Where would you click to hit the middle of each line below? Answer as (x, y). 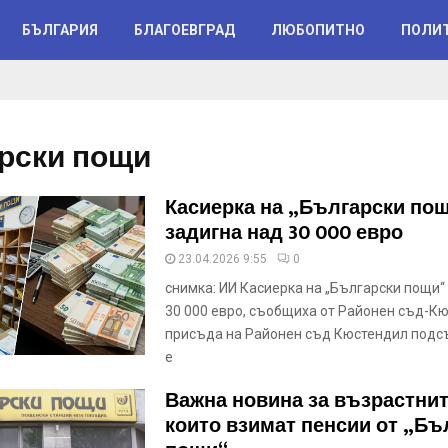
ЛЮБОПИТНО (318, 30)
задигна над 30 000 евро (283, 233)
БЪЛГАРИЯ (60, 30)
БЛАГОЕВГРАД (184, 30)
